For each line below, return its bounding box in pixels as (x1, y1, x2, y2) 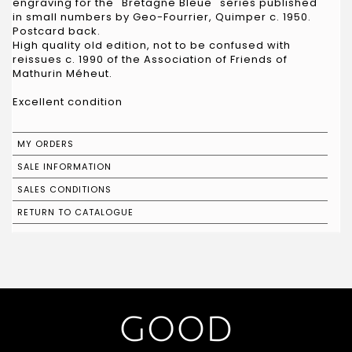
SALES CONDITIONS (17, 182, 112, 196)
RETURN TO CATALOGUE (17, 205, 134, 218)
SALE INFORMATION (17, 159, 112, 173)
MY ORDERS (17, 137, 74, 150)
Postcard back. (13, 23, 101, 38)
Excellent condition (13, 93, 123, 109)
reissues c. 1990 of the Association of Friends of (13, 51, 288, 67)
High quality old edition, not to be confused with (13, 37, 291, 53)
